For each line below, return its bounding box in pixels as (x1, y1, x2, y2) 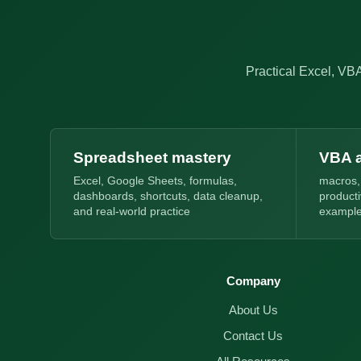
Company (226, 274, 280, 288)
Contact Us (223, 330, 284, 342)
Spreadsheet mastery (73, 149, 231, 166)
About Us (228, 304, 278, 317)
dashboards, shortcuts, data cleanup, (73, 190, 263, 202)
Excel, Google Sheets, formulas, (73, 175, 237, 187)
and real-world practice (73, 205, 190, 218)
